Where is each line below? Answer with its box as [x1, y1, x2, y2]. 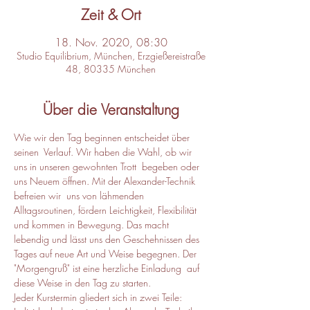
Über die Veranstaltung [42, 100, 179, 119]
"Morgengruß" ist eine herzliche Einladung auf [14, 262, 202, 275]
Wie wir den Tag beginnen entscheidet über [14, 131, 192, 144]
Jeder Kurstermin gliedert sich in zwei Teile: [14, 291, 185, 304]
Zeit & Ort [81, 6, 140, 24]
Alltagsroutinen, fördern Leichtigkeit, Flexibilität [14, 203, 199, 217]
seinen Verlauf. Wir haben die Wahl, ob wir [14, 145, 194, 158]
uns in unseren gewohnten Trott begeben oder [14, 160, 202, 173]
